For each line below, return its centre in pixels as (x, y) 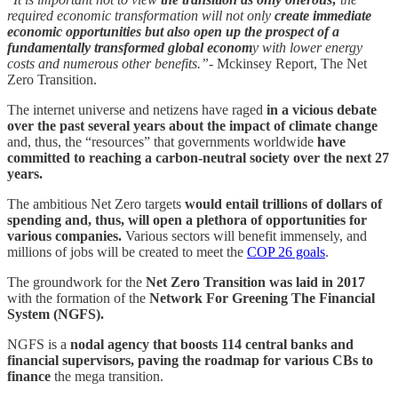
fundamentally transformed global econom (130, 47)
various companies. (64, 235)
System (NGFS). (56, 314)
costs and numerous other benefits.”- (112, 63)
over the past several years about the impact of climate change (192, 125)
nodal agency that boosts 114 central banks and (212, 344)
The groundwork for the (75, 282)
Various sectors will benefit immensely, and (244, 235)
